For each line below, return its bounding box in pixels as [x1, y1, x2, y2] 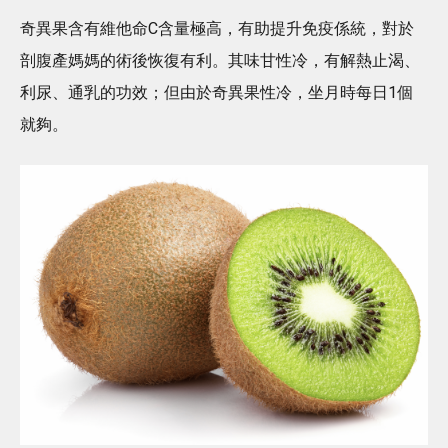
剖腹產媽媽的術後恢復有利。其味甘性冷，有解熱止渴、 [20, 50, 420, 70]
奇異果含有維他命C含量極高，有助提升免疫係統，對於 [20, 18, 414, 38]
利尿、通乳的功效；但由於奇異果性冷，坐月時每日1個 [20, 82, 413, 102]
